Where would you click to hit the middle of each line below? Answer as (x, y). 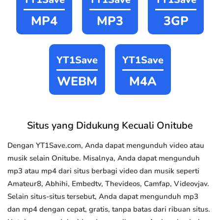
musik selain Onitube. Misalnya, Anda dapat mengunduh (104, 158)
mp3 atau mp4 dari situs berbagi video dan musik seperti (103, 171)
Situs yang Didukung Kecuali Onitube (110, 126)
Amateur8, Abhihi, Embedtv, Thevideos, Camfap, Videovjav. (108, 184)
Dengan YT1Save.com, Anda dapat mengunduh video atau (106, 146)
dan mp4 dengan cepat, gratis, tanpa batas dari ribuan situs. (109, 209)
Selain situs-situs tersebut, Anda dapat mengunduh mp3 (103, 197)
